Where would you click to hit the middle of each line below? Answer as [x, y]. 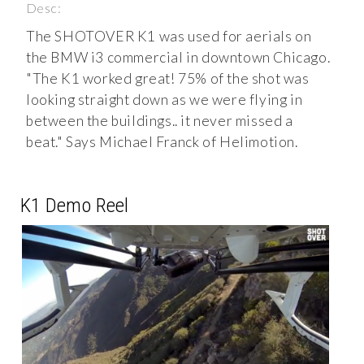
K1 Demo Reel [74, 206]
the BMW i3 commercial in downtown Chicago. [178, 58]
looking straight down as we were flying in [165, 100]
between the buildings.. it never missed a [160, 121]
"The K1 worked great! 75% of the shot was [168, 79]
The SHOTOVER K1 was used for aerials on [169, 37]
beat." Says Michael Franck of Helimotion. [162, 142]
